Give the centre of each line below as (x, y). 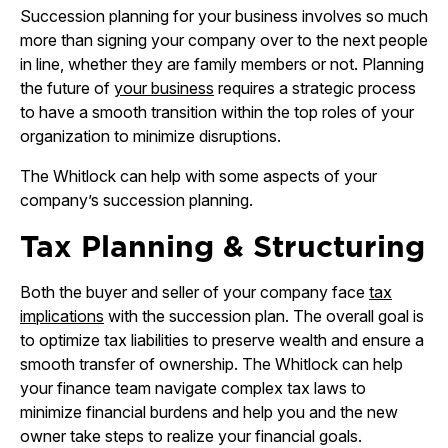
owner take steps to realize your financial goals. (191, 436)
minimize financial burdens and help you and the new (209, 412)
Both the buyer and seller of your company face (194, 292)
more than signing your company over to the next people (224, 40)
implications (62, 316)
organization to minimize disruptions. (150, 136)
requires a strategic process (315, 88)
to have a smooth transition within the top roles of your (217, 112)
